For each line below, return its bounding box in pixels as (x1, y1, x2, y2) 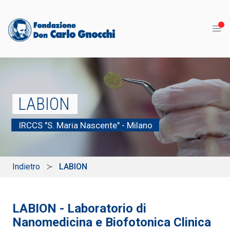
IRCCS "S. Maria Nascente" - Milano (18, 120, 152, 131)
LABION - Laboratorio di (12, 201, 146, 216)
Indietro (12, 162, 40, 172)
